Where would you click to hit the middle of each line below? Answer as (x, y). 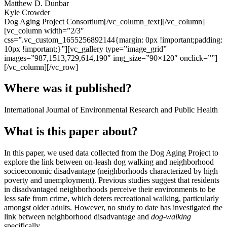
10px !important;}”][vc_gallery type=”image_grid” (85, 49)
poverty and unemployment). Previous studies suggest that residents (112, 180)
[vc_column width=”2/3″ (44, 30)
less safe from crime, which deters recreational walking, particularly (111, 199)
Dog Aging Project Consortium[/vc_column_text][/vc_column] (104, 21)
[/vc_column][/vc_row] (41, 67)
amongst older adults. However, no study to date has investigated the (113, 208)
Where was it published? (68, 88)
